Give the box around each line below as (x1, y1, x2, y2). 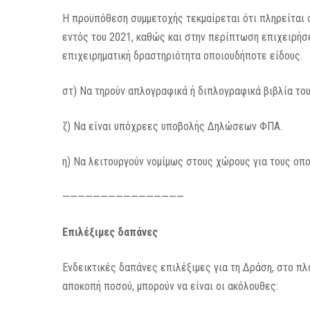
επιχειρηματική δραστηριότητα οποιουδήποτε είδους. (62, 49, 303, 62)
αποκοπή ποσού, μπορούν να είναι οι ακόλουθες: (62, 280, 279, 293)
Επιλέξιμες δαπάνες (62, 226, 158, 239)
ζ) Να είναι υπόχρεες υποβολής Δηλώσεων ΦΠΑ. (62, 120, 283, 133)
